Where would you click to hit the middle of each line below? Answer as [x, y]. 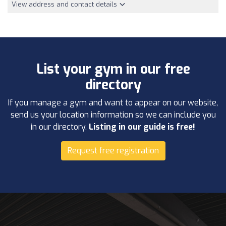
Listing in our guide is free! [142, 127]
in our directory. [60, 127]
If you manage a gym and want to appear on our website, [113, 103]
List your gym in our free [113, 70]
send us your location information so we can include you [113, 115]
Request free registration [113, 151]
